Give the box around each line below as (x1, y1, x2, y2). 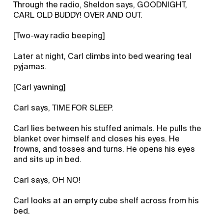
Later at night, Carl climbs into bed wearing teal (13, 51, 192, 61)
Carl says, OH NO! (13, 174, 81, 185)
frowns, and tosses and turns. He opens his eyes (13, 143, 195, 154)
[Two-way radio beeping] (13, 30, 106, 41)
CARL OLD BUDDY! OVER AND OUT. (13, 9, 143, 20)
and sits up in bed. (13, 154, 82, 165)
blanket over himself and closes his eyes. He (13, 133, 180, 144)
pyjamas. (13, 61, 47, 72)
